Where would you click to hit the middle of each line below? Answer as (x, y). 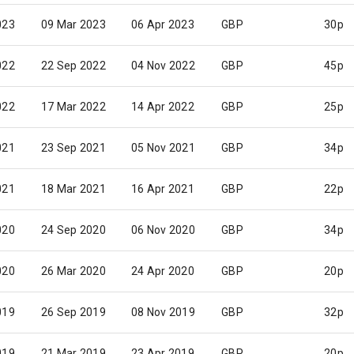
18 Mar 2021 (73, 189)
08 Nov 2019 (163, 312)
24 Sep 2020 (73, 230)
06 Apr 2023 (163, 24)
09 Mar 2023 (73, 24)
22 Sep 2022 (73, 66)
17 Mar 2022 (73, 107)
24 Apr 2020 (163, 271)
